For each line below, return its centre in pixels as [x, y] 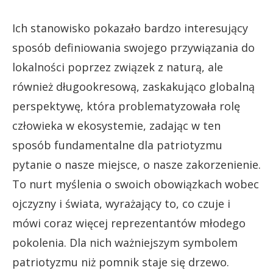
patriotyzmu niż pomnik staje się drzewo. [121, 262]
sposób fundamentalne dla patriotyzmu [117, 145]
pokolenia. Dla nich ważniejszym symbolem [125, 243]
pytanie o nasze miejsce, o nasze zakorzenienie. [136, 165]
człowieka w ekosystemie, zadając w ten [116, 126]
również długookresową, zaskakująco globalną [133, 87]
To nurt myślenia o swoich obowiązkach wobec [136, 184]
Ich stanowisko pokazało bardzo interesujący [130, 28]
